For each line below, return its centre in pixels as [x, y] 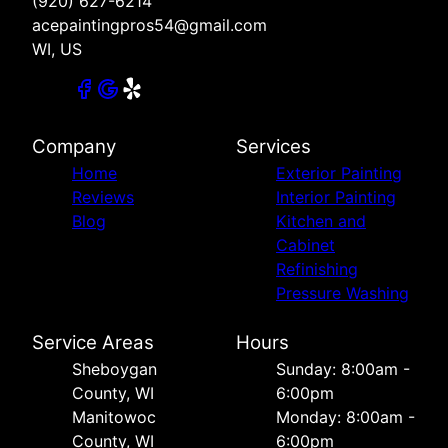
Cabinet [305, 245]
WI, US [57, 49]
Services [273, 147]
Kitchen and [321, 221]
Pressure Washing [342, 293]
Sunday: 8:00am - [343, 369]
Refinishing [317, 269]
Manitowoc [114, 417]
